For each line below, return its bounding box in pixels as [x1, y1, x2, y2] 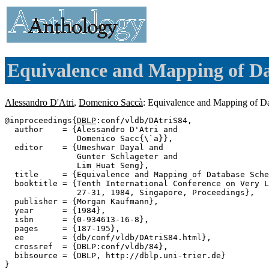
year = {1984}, [5, 205, 106, 215]
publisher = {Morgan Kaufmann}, [5, 196, 159, 206]
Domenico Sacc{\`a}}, [5, 133, 173, 143]
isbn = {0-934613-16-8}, [5, 214, 149, 224]
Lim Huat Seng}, [5, 160, 149, 170]
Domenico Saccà [79, 97, 143, 107]
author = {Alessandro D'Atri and [5, 124, 178, 134]
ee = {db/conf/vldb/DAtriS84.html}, [5, 232, 211, 242]
